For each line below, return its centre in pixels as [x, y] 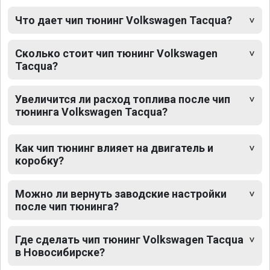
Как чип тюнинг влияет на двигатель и [114, 148]
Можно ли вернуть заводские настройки [121, 194]
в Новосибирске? [60, 253]
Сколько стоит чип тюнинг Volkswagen [116, 54]
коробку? [39, 161]
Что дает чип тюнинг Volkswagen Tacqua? [124, 20]
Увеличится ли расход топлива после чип [123, 99]
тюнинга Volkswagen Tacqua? [91, 112]
